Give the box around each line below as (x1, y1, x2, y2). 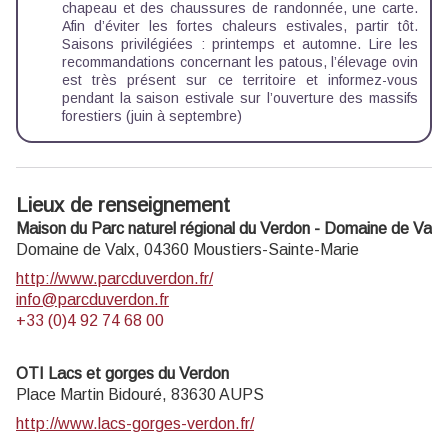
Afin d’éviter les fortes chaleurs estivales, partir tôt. (62, 17, 418, 34)
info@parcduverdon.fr (16, 290, 169, 308)
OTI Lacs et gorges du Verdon (16, 364, 229, 382)
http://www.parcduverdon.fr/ (16, 269, 213, 287)
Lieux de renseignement (16, 193, 230, 216)
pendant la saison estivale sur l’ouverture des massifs (62, 89, 418, 106)
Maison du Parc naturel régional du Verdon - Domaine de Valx (16, 219, 443, 237)
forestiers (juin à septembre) (62, 107, 242, 124)
